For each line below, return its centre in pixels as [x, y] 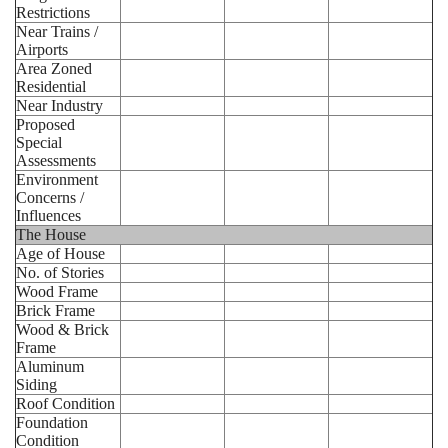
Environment [57, 179]
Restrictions [53, 12]
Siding [36, 384]
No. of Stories [60, 272]
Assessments [56, 160]
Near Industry [59, 105]
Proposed [45, 124]
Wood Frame [57, 291]
